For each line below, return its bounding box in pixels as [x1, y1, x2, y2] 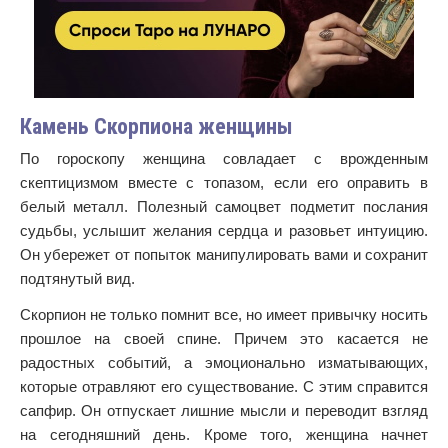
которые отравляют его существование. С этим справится [20, 378, 428, 395]
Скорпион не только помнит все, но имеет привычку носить [20, 306, 428, 323]
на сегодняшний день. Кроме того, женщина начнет [20, 426, 428, 443]
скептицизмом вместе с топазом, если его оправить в [20, 174, 428, 191]
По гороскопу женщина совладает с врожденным [20, 150, 428, 167]
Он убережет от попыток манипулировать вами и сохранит [20, 246, 428, 263]
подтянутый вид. [20, 270, 135, 287]
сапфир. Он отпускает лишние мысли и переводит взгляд [20, 402, 428, 419]
